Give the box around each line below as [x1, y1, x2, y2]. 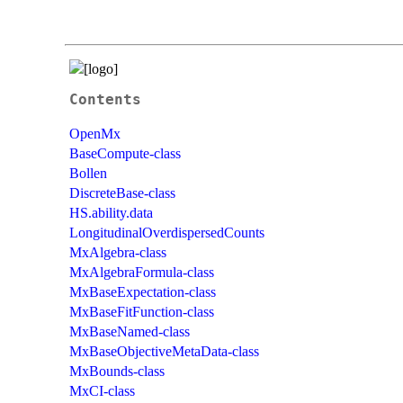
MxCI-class [69, 382, 135, 399]
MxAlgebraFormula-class [69, 264, 214, 280]
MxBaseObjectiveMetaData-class [69, 343, 259, 359]
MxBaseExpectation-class [69, 283, 216, 300]
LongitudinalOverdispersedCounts [69, 224, 264, 240]
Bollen [69, 165, 107, 181]
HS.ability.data [69, 204, 153, 220]
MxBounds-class [69, 363, 165, 379]
